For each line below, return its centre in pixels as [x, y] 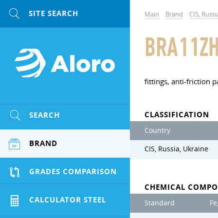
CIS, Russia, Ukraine [176, 149]
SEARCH [45, 115]
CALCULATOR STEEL [68, 200]
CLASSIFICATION [177, 115]
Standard [160, 203]
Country [157, 130]
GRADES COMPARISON [73, 172]
